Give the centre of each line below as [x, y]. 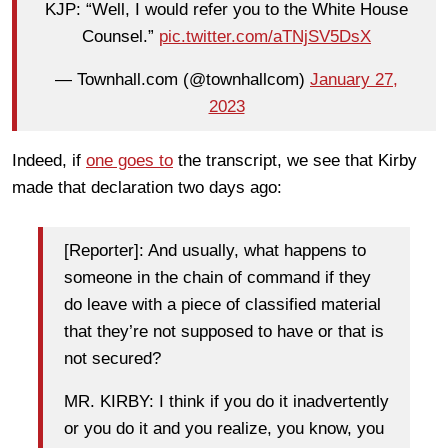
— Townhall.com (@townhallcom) [182, 80]
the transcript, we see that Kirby [295, 160]
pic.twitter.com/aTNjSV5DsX [265, 37]
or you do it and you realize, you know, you [224, 429]
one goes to [129, 160]
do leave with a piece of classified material [222, 305]
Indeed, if [49, 160]
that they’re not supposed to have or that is [224, 332]
